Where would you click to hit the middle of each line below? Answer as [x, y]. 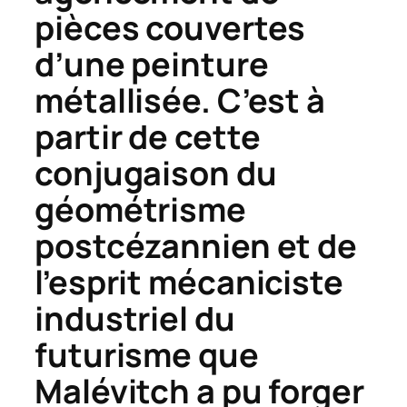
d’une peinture [152, 65]
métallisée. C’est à [180, 101]
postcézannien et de [196, 246]
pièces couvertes [170, 28]
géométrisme [140, 210]
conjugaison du [156, 174]
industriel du [135, 319]
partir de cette [148, 137]
